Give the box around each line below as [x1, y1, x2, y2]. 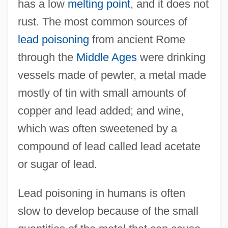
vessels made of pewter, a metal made [17, 68, 206, 81]
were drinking [136, 50, 206, 64]
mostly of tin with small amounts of [17, 86, 186, 99]
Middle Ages [76, 50, 137, 64]
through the [17, 50, 76, 64]
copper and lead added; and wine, [17, 104, 184, 117]
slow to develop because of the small [17, 204, 198, 217]
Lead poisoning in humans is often [17, 186, 185, 199]
